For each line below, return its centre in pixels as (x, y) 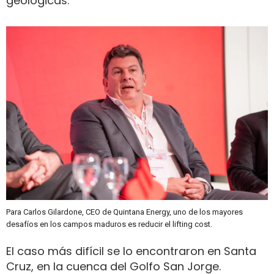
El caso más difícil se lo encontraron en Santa (131, 251)
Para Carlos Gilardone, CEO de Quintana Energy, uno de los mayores (124, 212)
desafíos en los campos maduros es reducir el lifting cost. (110, 224)
